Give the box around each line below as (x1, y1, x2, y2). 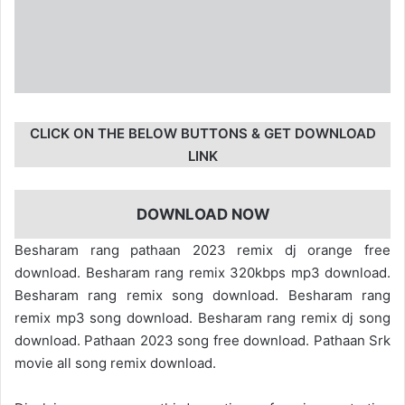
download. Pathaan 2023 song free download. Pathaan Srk (14, 332, 391, 350)
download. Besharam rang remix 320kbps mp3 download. (14, 264, 391, 282)
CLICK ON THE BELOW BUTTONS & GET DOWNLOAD (29, 124, 376, 142)
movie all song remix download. (14, 354, 216, 372)
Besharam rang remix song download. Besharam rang (14, 287, 391, 305)
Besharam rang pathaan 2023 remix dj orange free (14, 241, 391, 259)
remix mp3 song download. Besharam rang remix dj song (14, 309, 391, 327)
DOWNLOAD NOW (136, 204, 269, 223)
